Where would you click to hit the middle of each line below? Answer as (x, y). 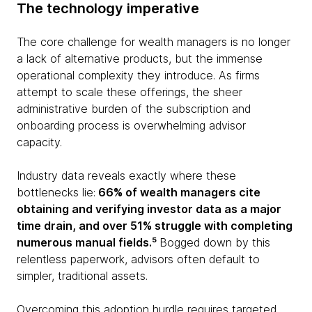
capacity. (41, 142)
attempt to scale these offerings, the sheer (130, 92)
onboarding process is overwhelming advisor (131, 125)
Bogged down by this (215, 242)
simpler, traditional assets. (82, 276)
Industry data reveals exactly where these (126, 175)
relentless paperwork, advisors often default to (138, 259)
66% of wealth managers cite (178, 192)
